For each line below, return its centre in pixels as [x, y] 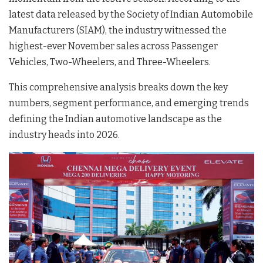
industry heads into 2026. [64, 135]
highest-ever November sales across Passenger [113, 46]
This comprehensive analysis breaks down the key [118, 87]
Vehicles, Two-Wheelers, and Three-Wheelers [109, 62]
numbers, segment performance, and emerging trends [129, 103]
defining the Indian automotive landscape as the [115, 119]
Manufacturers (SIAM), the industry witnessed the [118, 31]
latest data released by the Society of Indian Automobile [131, 15]
